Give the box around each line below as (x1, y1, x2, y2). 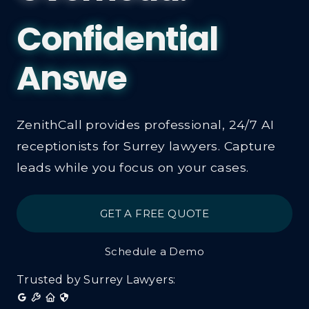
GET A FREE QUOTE (99, 206, 210, 220)
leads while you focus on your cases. (17, 159, 249, 175)
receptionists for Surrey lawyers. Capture (17, 138, 276, 153)
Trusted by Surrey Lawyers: (17, 272, 176, 286)
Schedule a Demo (105, 244, 204, 258)
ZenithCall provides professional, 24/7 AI (17, 117, 275, 132)
